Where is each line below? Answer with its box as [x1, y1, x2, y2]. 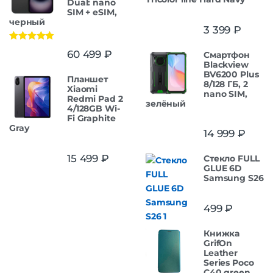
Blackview [204, 58, 249, 70]
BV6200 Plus [204, 68, 259, 80]
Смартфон [204, 49, 250, 60]
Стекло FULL [204, 153, 260, 165]
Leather [204, 247, 238, 258]
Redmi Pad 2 [67, 93, 123, 105]
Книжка [204, 227, 240, 239]
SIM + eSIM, [67, 7, 117, 18]
